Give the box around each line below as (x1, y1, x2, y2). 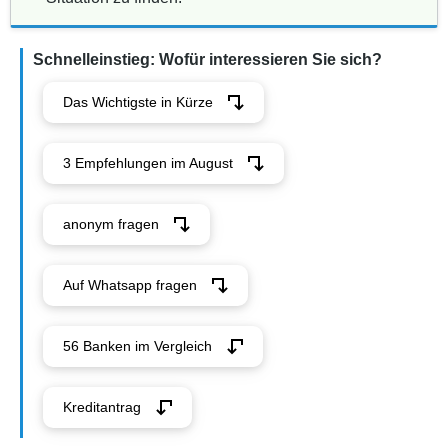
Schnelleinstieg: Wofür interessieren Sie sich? (33, 51, 382, 68)
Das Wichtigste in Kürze (63, 94, 213, 110)
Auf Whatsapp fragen (63, 277, 197, 293)
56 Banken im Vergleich (63, 338, 212, 354)
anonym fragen (63, 216, 159, 232)
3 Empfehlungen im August (63, 155, 233, 171)
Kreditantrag (63, 399, 141, 415)
